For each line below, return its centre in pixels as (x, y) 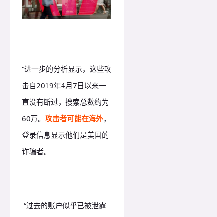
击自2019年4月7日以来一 (64, 85)
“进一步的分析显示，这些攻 (67, 69)
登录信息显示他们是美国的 (65, 134)
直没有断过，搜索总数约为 (65, 101)
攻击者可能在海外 (74, 118)
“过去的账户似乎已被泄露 (64, 205)
